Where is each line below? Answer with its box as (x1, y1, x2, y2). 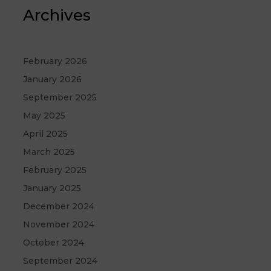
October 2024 (23, 237, 85, 249)
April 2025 (23, 128, 68, 140)
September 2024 (23, 255, 98, 267)
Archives (23, 5, 91, 25)
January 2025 (23, 183, 82, 194)
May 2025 (23, 110, 66, 122)
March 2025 (23, 146, 76, 158)
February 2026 (23, 56, 88, 67)
